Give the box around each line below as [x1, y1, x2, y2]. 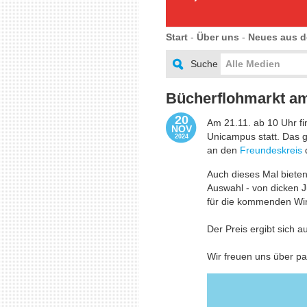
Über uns [197, 32, 239, 42]
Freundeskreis [240, 145, 302, 156]
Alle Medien [225, 58, 280, 69]
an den [207, 145, 240, 156]
